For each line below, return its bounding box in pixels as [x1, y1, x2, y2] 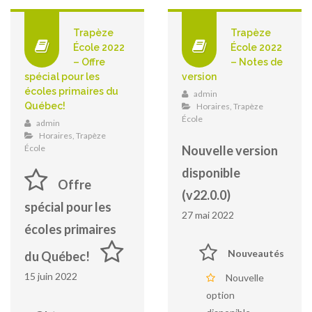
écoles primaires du [24, 86, 118, 97]
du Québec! [24, 249, 90, 264]
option [205, 289, 235, 301]
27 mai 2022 [181, 209, 234, 221]
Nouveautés [227, 247, 284, 259]
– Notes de [230, 56, 283, 68]
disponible [181, 165, 240, 180]
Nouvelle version [181, 143, 278, 158]
